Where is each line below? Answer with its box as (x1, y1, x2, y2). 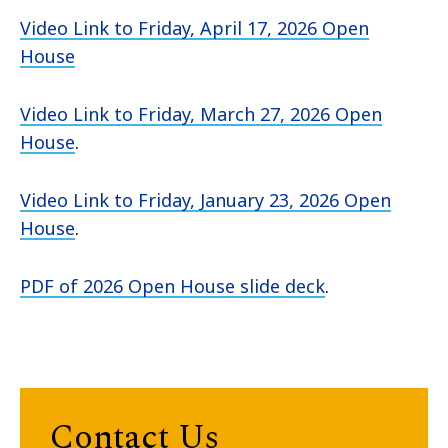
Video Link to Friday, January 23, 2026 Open (20, 187, 391, 212)
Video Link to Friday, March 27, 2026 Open (20, 101, 382, 126)
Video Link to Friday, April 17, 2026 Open (20, 15, 369, 40)
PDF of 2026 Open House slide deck (20, 273, 325, 298)
